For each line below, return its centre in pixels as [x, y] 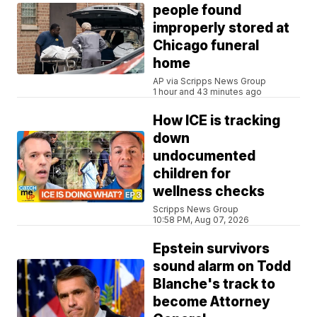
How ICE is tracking [217, 120]
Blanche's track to [214, 284]
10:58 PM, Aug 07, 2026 [201, 219]
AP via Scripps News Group [210, 81]
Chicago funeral [206, 45]
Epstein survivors [212, 248]
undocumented [204, 156]
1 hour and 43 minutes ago [208, 91]
